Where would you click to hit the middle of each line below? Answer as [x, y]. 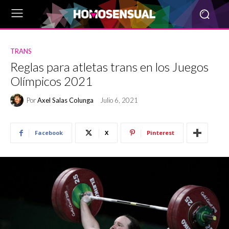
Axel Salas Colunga [65, 100]
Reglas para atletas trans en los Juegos [109, 67]
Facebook [49, 133]
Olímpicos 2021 [51, 81]
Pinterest [161, 133]
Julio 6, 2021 [119, 100]
